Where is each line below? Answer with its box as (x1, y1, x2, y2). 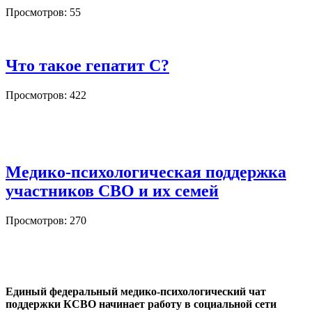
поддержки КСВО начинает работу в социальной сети (6, 298, 276, 311)
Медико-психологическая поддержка (6, 163, 286, 182)
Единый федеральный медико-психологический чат (6, 286, 266, 298)
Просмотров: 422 (6, 89, 86, 102)
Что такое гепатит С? (6, 56, 169, 75)
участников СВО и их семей (6, 182, 219, 201)
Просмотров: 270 (6, 214, 86, 227)
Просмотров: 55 (6, 6, 81, 19)
